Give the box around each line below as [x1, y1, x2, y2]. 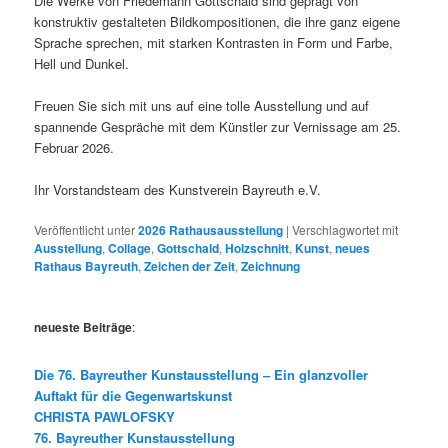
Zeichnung [241, 256, 301, 275]
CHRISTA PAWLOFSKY [34, 406, 176, 426]
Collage [108, 238, 152, 257]
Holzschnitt [225, 238, 290, 257]
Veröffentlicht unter [34, 220, 136, 238]
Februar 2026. [34, 137, 115, 157]
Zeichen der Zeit [144, 256, 236, 275]
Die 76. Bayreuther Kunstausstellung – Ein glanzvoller [34, 364, 369, 384]
